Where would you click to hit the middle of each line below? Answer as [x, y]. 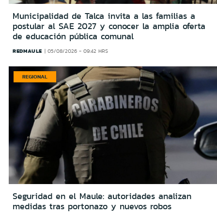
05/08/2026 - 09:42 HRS [78, 51]
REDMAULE [27, 51]
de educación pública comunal [73, 37]
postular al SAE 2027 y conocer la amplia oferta [109, 26]
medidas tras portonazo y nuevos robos [92, 206]
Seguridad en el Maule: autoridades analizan [102, 196]
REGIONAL [35, 77]
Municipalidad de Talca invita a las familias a [104, 16]
